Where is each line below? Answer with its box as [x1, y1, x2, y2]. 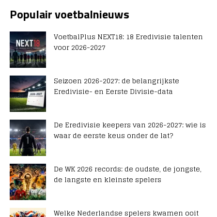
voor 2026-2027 [54, 41, 106, 53]
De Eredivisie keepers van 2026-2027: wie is [54, 118, 206, 131]
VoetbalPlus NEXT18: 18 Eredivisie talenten [54, 30, 203, 43]
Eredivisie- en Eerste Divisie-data [54, 85, 173, 97]
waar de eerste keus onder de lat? [54, 129, 173, 141]
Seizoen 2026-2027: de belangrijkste [54, 74, 179, 87]
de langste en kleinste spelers [54, 173, 161, 186]
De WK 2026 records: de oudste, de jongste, [54, 162, 201, 175]
